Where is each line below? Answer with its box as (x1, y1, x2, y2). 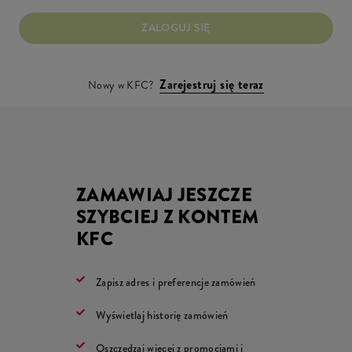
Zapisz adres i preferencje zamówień (96, 273, 256, 290)
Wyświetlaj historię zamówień (96, 306, 229, 323)
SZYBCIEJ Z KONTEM (76, 203, 259, 230)
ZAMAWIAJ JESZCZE (76, 181, 252, 208)
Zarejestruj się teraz (159, 75, 264, 93)
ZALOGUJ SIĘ (141, 20, 211, 36)
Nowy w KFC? (88, 76, 154, 93)
